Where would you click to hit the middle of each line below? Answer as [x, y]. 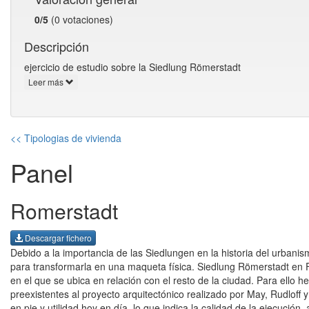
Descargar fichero [57, 237]
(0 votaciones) [81, 19]
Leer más [47, 82]
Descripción [57, 46]
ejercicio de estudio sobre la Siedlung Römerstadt [132, 67]
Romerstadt [64, 211]
